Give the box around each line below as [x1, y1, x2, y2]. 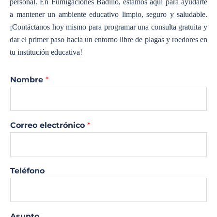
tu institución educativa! [10, 47, 82, 56]
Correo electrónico [10, 120, 87, 130]
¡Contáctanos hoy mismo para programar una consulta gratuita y [10, 22, 207, 31]
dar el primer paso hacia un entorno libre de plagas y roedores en [10, 35, 207, 44]
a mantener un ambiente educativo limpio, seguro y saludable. [10, 10, 207, 18]
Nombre [10, 75, 46, 84]
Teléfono [10, 166, 45, 175]
